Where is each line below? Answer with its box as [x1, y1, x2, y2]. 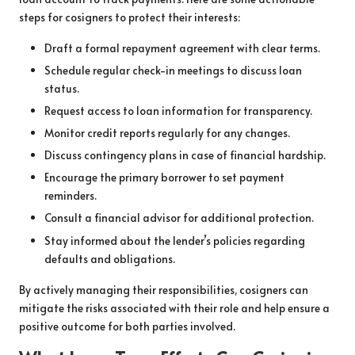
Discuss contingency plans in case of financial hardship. [44, 147, 326, 163]
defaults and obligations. [44, 250, 175, 266]
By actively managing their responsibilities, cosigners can [19, 281, 308, 297]
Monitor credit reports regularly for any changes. [44, 125, 290, 141]
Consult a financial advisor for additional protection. [44, 210, 314, 226]
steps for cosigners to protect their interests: [19, 9, 240, 25]
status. [44, 80, 79, 96]
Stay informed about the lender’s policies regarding [44, 232, 305, 248]
